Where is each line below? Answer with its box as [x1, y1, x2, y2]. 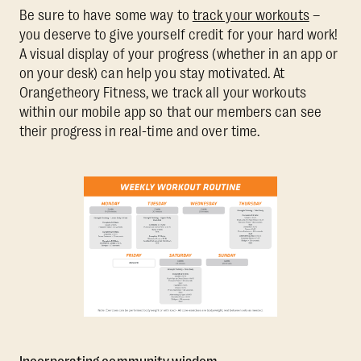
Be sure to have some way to [19, 7, 193, 24]
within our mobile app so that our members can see [19, 104, 322, 121]
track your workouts [192, 7, 309, 24]
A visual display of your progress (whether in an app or [19, 46, 338, 63]
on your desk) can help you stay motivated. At [19, 65, 285, 82]
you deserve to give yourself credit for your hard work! [19, 27, 338, 44]
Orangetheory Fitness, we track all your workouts [19, 85, 306, 102]
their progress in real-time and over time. [19, 123, 260, 140]
